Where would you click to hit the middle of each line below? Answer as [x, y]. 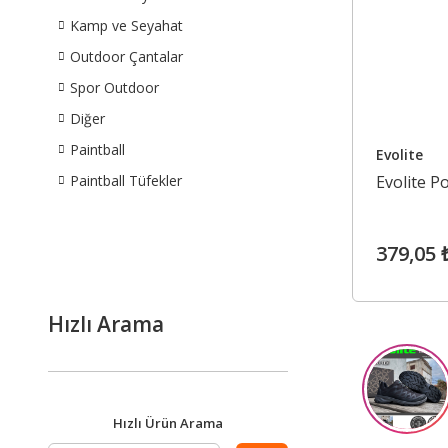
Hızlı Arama [106, 324]
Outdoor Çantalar [126, 56]
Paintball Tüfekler [126, 180]
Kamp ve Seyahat [126, 25]
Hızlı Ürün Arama [168, 423]
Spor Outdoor [114, 87]
